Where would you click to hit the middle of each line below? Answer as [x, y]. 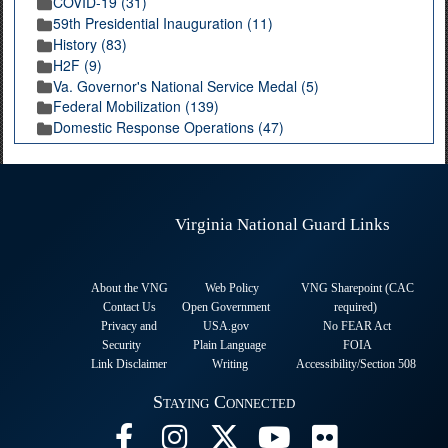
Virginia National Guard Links [246, 225]
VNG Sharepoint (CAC [357, 288]
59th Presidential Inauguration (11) [163, 23]
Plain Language [229, 345]
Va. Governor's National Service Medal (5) [186, 85]
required [353, 307]
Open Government [225, 307]
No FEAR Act [357, 326]
